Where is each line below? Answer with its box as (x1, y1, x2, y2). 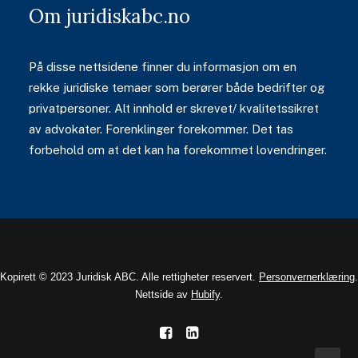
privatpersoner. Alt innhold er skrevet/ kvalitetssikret (29, 101, 319, 115)
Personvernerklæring (259, 271, 355, 283)
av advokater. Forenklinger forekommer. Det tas (29, 122, 293, 136)
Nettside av (135, 288, 191, 300)
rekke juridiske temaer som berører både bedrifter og (29, 81, 324, 94)
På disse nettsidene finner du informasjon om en (29, 60, 296, 74)
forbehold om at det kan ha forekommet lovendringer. (29, 143, 327, 157)
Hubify (191, 288, 220, 300)
